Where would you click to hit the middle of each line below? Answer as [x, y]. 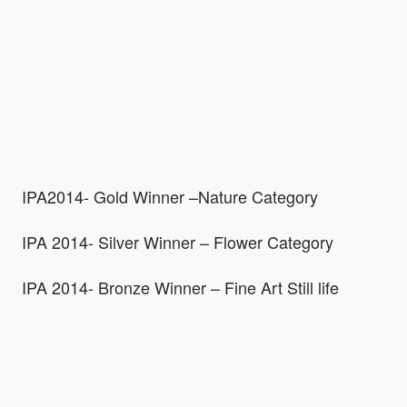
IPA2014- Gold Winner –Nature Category [170, 197]
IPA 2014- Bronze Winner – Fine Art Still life [180, 288]
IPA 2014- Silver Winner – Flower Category [178, 242]
